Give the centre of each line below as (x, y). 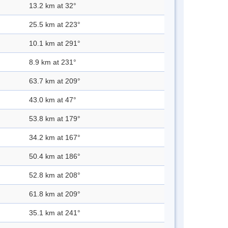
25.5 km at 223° (55, 25)
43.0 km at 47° (53, 100)
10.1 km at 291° (55, 44)
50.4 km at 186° (55, 156)
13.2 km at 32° (53, 6)
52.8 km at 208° (55, 175)
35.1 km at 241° (55, 213)
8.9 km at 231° (53, 62)
